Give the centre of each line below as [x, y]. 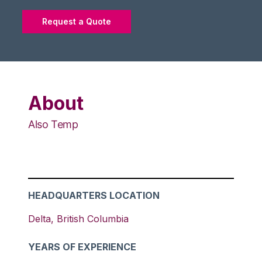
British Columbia [93, 219]
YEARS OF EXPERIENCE [82, 247]
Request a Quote [77, 21]
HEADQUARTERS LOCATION [94, 195]
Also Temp [53, 124]
